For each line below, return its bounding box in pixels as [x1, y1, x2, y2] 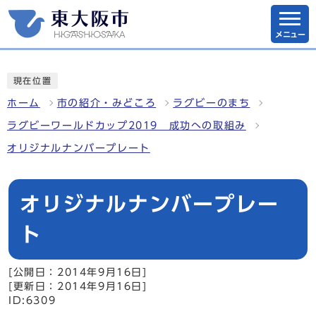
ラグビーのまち [173, 98, 250, 108]
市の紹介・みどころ [56, 98, 157, 108]
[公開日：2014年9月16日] [8, 267, 147, 277]
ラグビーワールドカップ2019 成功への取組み [7, 121, 246, 130]
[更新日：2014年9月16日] [8, 281, 147, 291]
